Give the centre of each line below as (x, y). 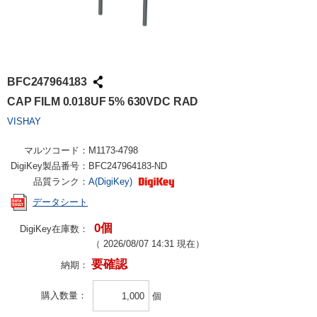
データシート (60, 202)
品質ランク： (61, 181)
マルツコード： (56, 150)
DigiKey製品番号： (50, 166)
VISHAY (24, 121)
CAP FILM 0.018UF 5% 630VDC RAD (103, 102)
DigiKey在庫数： (54, 229)
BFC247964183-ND (128, 166)
